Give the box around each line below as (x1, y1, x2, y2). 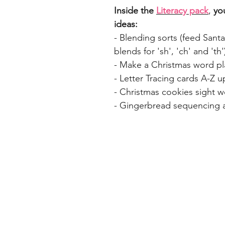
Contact (165, 196, 201, 209)
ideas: (114, 19, 138, 30)
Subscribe (165, 184, 209, 197)
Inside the (114, 5, 156, 17)
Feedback (165, 172, 209, 185)
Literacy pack (156, 5, 208, 17)
